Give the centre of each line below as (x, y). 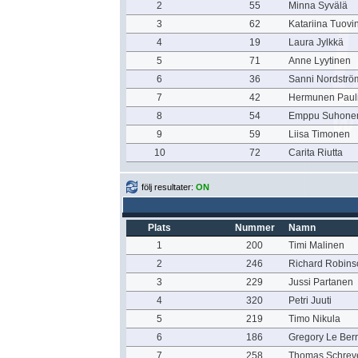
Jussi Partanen (321, 282)
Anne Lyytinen (320, 61)
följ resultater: (169, 187)
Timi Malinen (316, 245)
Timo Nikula (314, 319)
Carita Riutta (316, 153)
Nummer (255, 228)
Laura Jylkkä (316, 42)
